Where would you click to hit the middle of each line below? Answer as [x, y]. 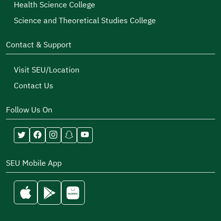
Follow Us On [29, 110]
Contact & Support [39, 45]
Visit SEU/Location [47, 70]
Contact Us [34, 86]
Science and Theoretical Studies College [85, 21]
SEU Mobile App [34, 163]
